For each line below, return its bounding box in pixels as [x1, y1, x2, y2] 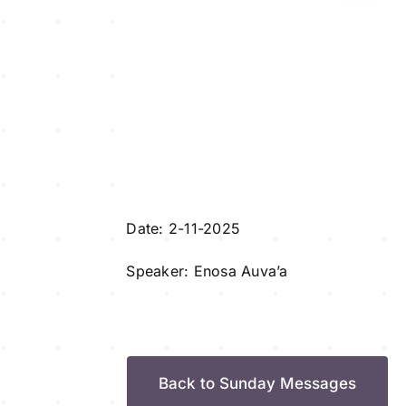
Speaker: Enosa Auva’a [126, 261, 288, 280]
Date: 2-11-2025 [126, 218, 241, 237]
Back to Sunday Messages [158, 373, 356, 392]
